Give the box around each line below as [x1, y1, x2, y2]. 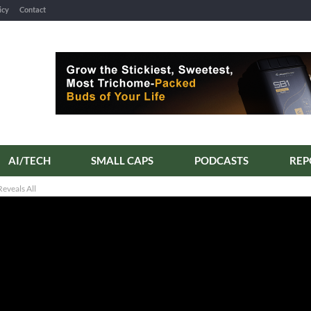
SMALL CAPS [91, 154, 154, 167]
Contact [19, 5, 46, 14]
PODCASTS [194, 154, 249, 167]
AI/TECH [8, 154, 51, 167]
